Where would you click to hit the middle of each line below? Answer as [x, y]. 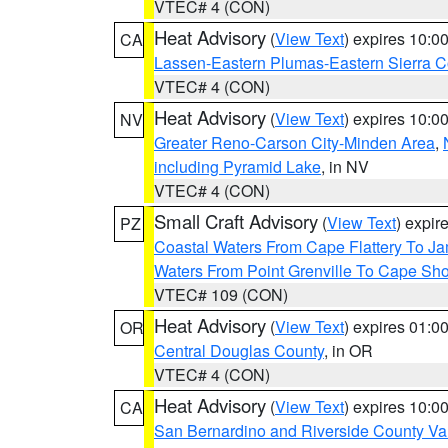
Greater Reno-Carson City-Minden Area [294, 142]
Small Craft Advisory [236, 221]
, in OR [348, 350]
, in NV [345, 166]
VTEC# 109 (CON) [221, 294]
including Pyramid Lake [237, 166]
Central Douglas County [239, 350]
